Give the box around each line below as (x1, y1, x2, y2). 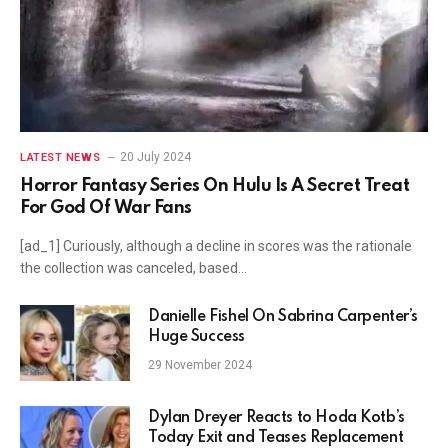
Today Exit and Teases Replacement (148, 429, 404, 446)
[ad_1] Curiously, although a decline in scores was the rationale (20, 237, 412, 254)
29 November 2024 (148, 357, 252, 372)
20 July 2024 (120, 149, 192, 164)
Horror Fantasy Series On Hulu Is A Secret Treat (20, 176, 410, 195)
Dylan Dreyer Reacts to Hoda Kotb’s (148, 409, 405, 426)
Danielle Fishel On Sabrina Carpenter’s (148, 308, 419, 325)
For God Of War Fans (20, 198, 192, 217)
